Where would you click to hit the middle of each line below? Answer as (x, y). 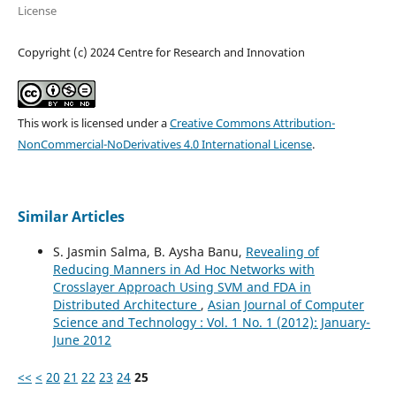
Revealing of (282, 251)
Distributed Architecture (126, 304)
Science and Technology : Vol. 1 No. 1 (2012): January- (211, 322)
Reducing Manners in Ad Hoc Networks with (183, 269)
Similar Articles (71, 216)
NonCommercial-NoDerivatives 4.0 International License (164, 144)
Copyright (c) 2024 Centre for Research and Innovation (161, 52)
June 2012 (82, 339)
